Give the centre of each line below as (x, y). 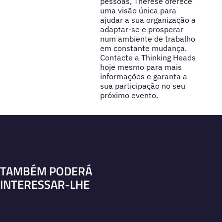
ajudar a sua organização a (148, 20)
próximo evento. (129, 95)
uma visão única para (138, 10)
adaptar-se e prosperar (141, 29)
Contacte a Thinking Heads (148, 57)
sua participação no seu (142, 85)
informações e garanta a (143, 76)
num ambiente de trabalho (147, 38)
